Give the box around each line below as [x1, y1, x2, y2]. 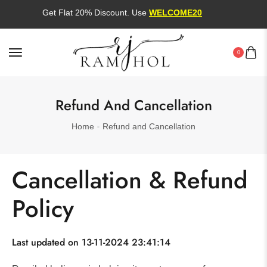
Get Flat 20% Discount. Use [36, 8, 143, 17]
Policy [12, 191, 74, 226]
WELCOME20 [142, 8, 196, 17]
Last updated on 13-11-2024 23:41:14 [12, 235, 170, 249]
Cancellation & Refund [12, 163, 248, 197]
